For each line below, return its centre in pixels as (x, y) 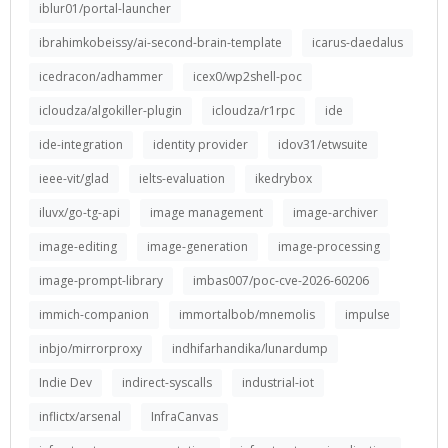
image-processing (329, 246)
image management (206, 212)
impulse (367, 314)
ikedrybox (283, 178)
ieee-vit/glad (74, 178)
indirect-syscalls (167, 382)
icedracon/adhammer (101, 76)
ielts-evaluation (182, 178)
